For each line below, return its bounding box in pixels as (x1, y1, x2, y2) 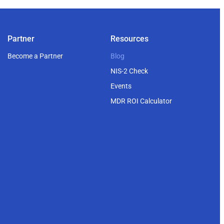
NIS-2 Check (110, 67, 148, 75)
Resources (110, 34, 148, 43)
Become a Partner (7, 52, 63, 60)
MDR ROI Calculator (110, 97, 172, 105)
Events (110, 82, 131, 90)
